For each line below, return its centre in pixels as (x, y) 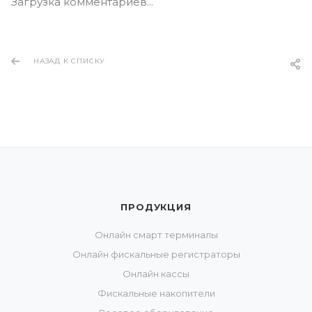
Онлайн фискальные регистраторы (156, 254)
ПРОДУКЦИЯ (156, 207)
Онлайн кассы (156, 274)
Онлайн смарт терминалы (156, 235)
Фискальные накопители (156, 293)
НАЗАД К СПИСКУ (70, 61)
